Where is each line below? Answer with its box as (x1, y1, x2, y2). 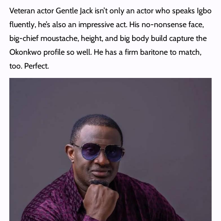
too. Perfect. (9, 61, 49, 71)
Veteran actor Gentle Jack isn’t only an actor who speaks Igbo (9, 5, 212, 15)
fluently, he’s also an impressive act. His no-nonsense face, (9, 19, 204, 29)
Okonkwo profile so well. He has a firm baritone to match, (9, 47, 201, 57)
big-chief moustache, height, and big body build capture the (9, 33, 207, 43)
